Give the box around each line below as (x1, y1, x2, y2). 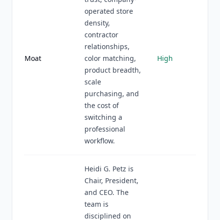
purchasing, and (84, 89, 139, 98)
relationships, (84, 42, 130, 51)
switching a (84, 112, 122, 122)
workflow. (84, 136, 115, 145)
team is (84, 199, 109, 209)
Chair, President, (84, 176, 138, 185)
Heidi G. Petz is (84, 164, 134, 173)
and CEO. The (84, 188, 129, 197)
